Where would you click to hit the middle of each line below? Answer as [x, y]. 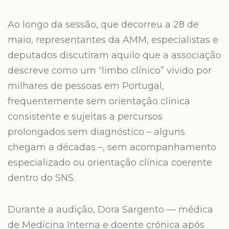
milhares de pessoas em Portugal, [86, 86]
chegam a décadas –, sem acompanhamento [112, 147]
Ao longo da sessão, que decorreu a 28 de [103, 25]
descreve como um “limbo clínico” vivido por [110, 71]
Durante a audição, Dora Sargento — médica [110, 210]
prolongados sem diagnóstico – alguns [96, 132]
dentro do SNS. [41, 178]
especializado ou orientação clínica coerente [110, 163]
